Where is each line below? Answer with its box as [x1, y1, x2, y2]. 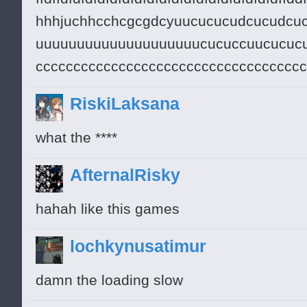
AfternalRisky [70, 165, 180, 185]
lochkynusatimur [70, 236, 206, 256]
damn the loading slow [36, 272, 183, 289]
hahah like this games [36, 201, 180, 218]
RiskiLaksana [70, 94, 180, 114]
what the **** [36, 130, 117, 147]
